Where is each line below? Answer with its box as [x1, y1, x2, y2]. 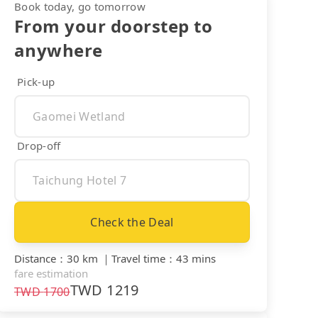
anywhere [14, 38, 103, 62]
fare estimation [14, 265, 88, 280]
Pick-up [17, 74, 55, 89]
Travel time [111, 251, 165, 265]
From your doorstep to [14, 13, 213, 38]
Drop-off [17, 138, 61, 153]
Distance [14, 251, 56, 265]
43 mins [176, 251, 216, 265]
